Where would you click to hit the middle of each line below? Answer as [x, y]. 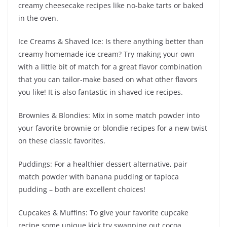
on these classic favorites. [62, 140]
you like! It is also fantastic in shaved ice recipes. [101, 92]
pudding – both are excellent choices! [82, 189]
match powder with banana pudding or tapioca [99, 176]
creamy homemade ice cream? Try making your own [106, 54]
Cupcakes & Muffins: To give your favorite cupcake [103, 212]
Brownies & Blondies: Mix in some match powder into [109, 115]
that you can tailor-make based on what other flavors [108, 79]
